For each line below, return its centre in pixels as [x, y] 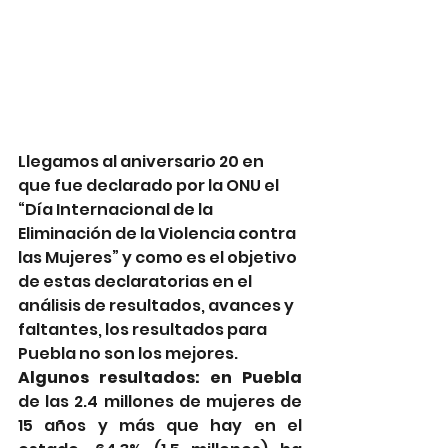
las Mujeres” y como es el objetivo [159, 258]
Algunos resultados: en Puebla [160, 378]
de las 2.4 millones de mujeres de [160, 402]
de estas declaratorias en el [136, 282]
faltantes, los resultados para [144, 330]
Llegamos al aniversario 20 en [142, 162]
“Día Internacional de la [117, 210]
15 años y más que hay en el [160, 426]
